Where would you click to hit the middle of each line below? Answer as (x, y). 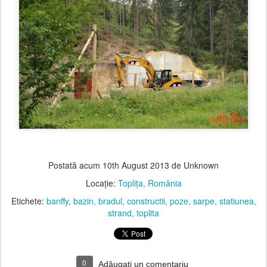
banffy (57, 201)
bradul (110, 201)
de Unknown (194, 165)
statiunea (236, 201)
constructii (146, 201)
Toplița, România (150, 183)
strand (120, 213)
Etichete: (29, 201)
